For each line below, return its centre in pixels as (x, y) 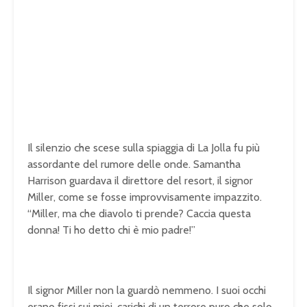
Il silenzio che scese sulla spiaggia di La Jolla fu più (144, 147)
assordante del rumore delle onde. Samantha (134, 164)
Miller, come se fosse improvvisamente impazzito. (145, 197)
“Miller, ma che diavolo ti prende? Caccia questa (139, 213)
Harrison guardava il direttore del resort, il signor (140, 180)
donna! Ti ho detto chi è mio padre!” (111, 230)
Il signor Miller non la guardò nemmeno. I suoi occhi (147, 290)
